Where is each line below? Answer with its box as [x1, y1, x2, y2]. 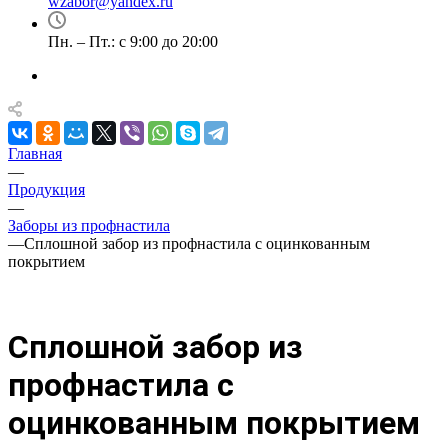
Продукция [8, 181, 85, 198]
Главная [8, 145, 62, 162]
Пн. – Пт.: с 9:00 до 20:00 [48, 33, 218, 50]
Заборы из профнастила [8, 217, 170, 234]
